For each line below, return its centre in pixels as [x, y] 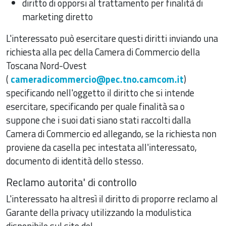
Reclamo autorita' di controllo [71, 182]
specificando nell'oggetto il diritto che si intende [100, 93]
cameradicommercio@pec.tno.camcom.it [97, 79]
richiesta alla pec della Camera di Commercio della [103, 52]
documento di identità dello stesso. [75, 161]
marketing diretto [58, 16]
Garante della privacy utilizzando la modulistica [99, 212]
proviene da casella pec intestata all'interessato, [101, 147]
